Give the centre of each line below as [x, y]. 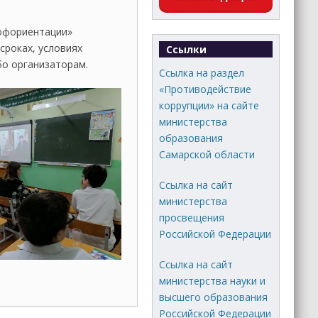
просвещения [192, 217]
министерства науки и [213, 280]
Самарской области [207, 154]
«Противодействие [205, 89]
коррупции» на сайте [209, 105]
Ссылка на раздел [202, 72]
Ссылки [187, 49]
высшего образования [214, 297]
